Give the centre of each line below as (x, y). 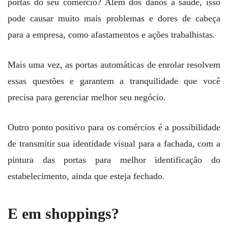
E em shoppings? (63, 213)
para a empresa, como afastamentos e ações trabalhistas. (111, 35)
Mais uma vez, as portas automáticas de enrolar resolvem (114, 65)
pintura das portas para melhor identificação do (114, 160)
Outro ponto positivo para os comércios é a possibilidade (114, 127)
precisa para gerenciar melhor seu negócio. (87, 97)
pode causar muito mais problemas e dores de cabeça (114, 19)
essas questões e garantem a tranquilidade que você (114, 81)
